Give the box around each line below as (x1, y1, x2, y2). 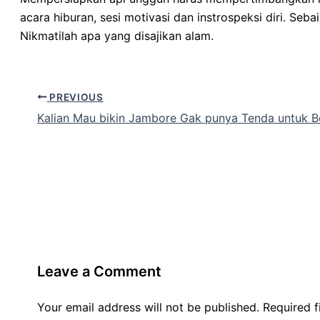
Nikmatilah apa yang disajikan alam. (20, 28, 214, 43)
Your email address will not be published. (37, 300, 259, 315)
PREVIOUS (46, 91, 104, 103)
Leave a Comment (37, 263, 161, 281)
